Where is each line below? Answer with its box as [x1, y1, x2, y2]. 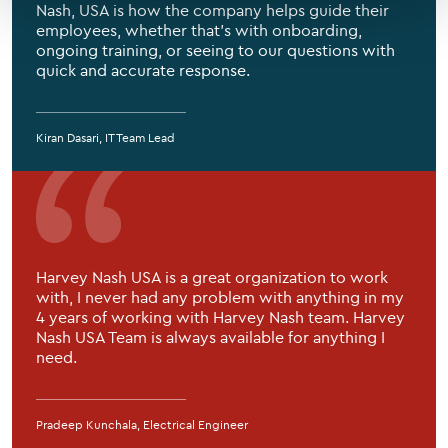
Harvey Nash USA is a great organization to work [36, 266, 388, 287]
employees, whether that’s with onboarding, [36, 19, 362, 40]
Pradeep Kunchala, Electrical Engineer [36, 416, 248, 432]
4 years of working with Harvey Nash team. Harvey [36, 306, 405, 327]
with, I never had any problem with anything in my [36, 286, 404, 307]
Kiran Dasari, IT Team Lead [36, 129, 175, 145]
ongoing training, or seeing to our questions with [36, 39, 395, 60]
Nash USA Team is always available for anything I [36, 326, 385, 347]
